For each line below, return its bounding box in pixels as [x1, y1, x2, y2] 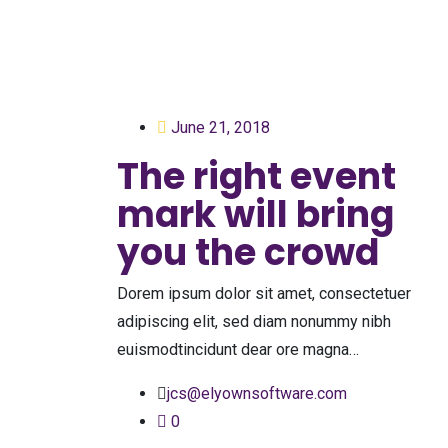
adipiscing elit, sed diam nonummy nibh [117, 312, 391, 331]
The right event [117, 151, 396, 202]
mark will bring [117, 189, 394, 240]
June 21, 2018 [167, 118, 270, 137]
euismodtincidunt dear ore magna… [117, 340, 359, 359]
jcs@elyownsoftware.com [167, 384, 347, 403]
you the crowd [117, 227, 379, 278]
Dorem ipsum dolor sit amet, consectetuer [117, 284, 411, 303]
